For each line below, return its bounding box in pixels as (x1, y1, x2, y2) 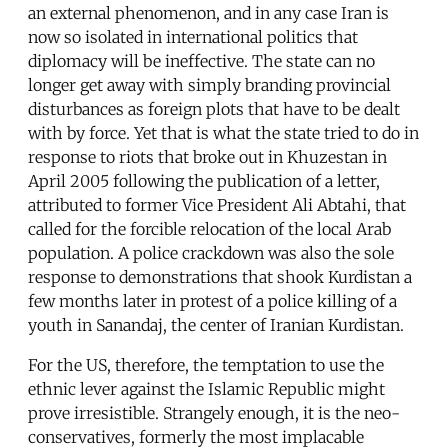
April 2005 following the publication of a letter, (28, 170, 380, 191)
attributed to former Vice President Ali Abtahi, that (28, 194, 406, 215)
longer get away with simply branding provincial (28, 74, 391, 95)
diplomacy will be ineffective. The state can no (28, 50, 375, 71)
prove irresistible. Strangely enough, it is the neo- (28, 402, 400, 423)
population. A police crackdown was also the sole (28, 242, 394, 263)
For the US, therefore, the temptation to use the (28, 354, 384, 375)
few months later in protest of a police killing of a (28, 290, 397, 311)
